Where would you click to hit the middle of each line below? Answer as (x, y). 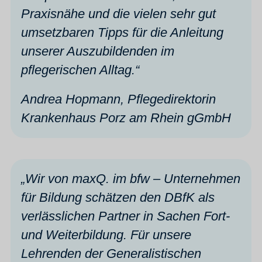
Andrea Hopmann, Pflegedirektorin (118, 99)
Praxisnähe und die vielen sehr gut (118, 13)
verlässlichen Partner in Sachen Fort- (125, 216)
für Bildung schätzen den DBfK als (118, 197)
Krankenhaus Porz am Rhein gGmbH (126, 118)
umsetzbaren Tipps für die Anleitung (122, 32)
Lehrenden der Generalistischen (111, 253)
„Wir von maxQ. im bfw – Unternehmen (131, 178)
